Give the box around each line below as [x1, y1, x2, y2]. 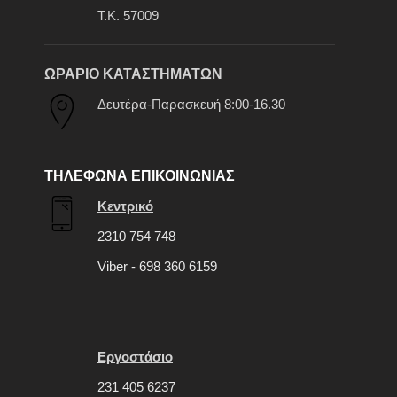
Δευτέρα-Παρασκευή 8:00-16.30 [97, 97, 285, 113]
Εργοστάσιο [97, 349, 173, 365]
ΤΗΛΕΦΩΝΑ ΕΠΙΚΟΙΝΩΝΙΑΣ [44, 168, 235, 184]
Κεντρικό [97, 198, 153, 214]
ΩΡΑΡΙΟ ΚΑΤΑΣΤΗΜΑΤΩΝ [44, 66, 222, 82]
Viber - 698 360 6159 [97, 259, 217, 275]
